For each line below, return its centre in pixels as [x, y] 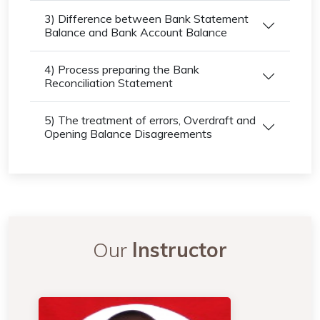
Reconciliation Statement [109, 83]
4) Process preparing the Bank [122, 69]
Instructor [180, 250]
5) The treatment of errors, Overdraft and [150, 120]
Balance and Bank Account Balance [136, 32]
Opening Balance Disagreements [128, 134]
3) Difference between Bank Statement [146, 19]
